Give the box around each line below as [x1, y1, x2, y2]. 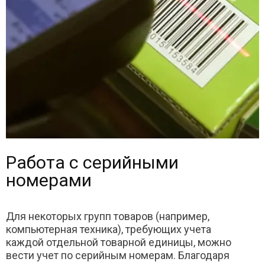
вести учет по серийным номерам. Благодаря [6, 249, 230, 261]
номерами [6, 170, 92, 190]
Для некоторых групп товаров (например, [6, 210, 209, 222]
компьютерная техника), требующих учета [6, 223, 211, 235]
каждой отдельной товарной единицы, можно [6, 236, 231, 248]
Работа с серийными [6, 152, 179, 173]
